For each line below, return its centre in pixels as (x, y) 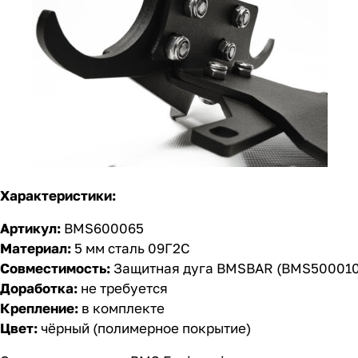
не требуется (123, 288)
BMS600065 (102, 229)
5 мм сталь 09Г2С (131, 249)
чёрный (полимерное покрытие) (144, 328)
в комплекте (121, 308)
